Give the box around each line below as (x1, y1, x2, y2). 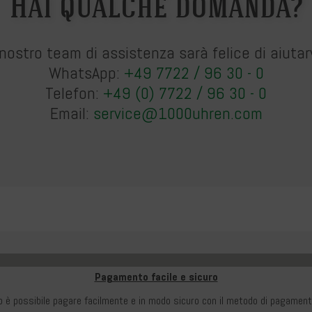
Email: (49, 103, 93, 123)
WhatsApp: (48, 63, 124, 83)
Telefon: (45, 83, 103, 103)
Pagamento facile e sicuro (94, 270, 218, 283)
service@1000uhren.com (93, 103, 263, 123)
